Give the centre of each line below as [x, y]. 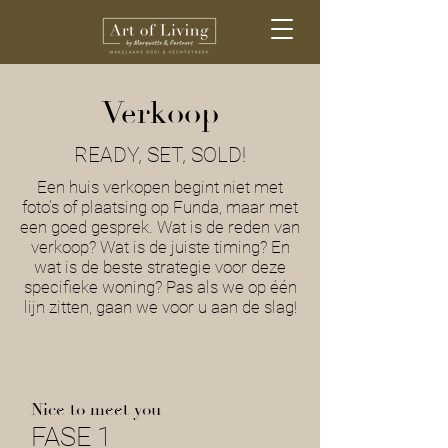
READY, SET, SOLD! [160, 155]
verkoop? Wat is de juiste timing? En [160, 247]
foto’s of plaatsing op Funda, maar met [160, 207]
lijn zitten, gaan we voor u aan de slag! [160, 307]
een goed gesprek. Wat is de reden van [160, 227]
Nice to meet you [96, 410]
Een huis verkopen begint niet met [160, 187]
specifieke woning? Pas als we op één [160, 287]
